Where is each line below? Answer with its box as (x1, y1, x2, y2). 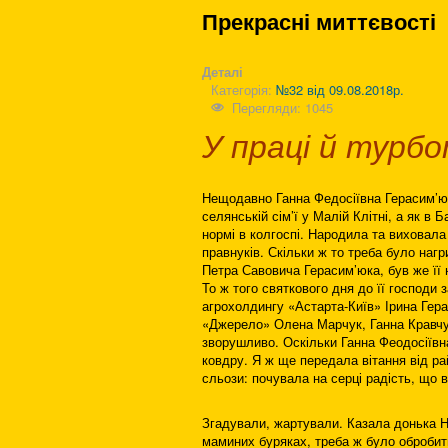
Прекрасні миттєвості (202, 5, 436, 37)
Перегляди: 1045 (232, 98, 334, 117)
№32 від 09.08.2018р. (276, 80, 404, 99)
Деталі (202, 62, 243, 81)
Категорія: (211, 80, 276, 99)
